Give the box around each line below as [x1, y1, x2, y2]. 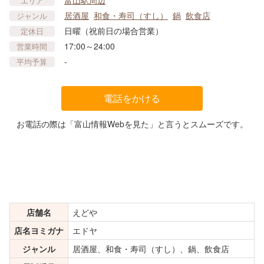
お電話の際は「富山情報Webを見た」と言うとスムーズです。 [16, 118, 248, 130]
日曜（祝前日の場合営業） [64, 25, 163, 37]
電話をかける [104, 91, 160, 105]
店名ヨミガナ [14, 225, 64, 237]
